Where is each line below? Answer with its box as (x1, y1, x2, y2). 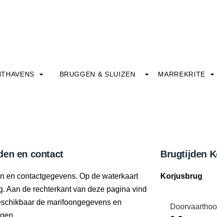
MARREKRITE (158, 70, 208, 78)
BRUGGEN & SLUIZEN (59, 70, 136, 78)
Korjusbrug (160, 172, 202, 180)
